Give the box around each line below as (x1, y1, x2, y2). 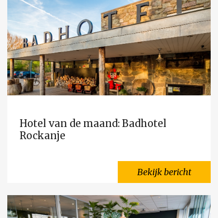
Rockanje (19, 129, 65, 142)
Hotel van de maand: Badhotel (19, 117, 166, 129)
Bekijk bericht (137, 166, 191, 178)
